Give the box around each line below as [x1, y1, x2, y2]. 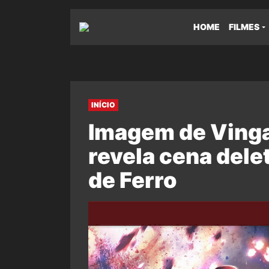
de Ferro [88, 167, 177, 193]
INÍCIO [91, 100, 115, 109]
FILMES [229, 22, 259, 32]
